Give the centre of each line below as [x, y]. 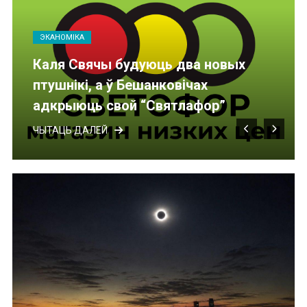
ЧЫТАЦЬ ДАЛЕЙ [70, 131]
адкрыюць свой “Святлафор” [129, 106]
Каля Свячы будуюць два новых [139, 65]
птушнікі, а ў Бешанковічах [120, 85]
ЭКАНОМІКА [62, 38]
